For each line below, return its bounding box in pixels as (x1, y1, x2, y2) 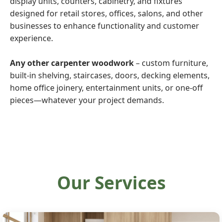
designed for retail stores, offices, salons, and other (10, 8, 203, 19)
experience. (10, 33, 53, 44)
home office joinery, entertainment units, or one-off (10, 82, 203, 93)
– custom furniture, (134, 57, 208, 68)
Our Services (56, 170, 166, 194)
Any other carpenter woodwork (10, 57, 134, 68)
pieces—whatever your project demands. (10, 95, 164, 106)
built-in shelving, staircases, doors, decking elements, (10, 70, 210, 81)
